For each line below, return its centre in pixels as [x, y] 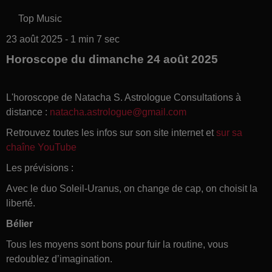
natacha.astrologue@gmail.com [118, 112]
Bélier [19, 223]
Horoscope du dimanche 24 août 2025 [112, 59]
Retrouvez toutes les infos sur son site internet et [111, 132]
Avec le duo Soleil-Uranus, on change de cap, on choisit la [132, 188]
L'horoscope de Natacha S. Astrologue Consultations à [124, 97]
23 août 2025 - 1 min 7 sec [63, 39]
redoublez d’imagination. [59, 259]
